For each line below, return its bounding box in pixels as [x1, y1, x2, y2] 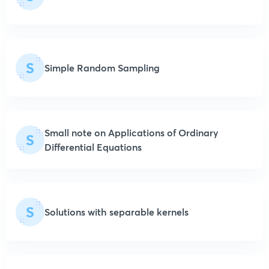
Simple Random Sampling [44, 61, 160, 74]
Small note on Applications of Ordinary [44, 125, 219, 139]
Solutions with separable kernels [44, 205, 189, 218]
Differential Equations [44, 140, 142, 153]
